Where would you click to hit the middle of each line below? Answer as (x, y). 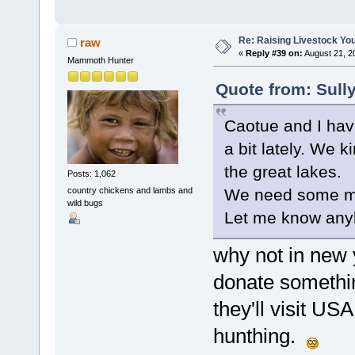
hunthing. (260, 336)
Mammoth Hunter (100, 61)
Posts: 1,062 (91, 173)
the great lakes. (282, 172)
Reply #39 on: (274, 53)
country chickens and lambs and (130, 191)
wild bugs (85, 203)
